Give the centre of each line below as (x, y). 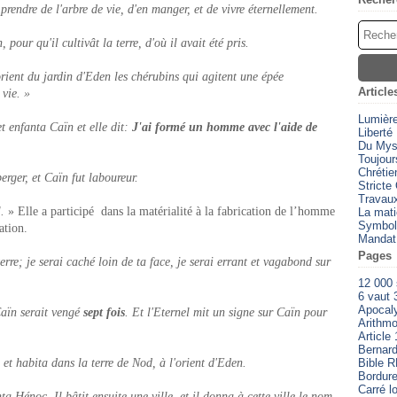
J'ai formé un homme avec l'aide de (225, 127)
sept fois (104, 312)
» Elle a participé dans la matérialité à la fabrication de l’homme (170, 211)
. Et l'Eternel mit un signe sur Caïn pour (226, 312)
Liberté (375, 132)
